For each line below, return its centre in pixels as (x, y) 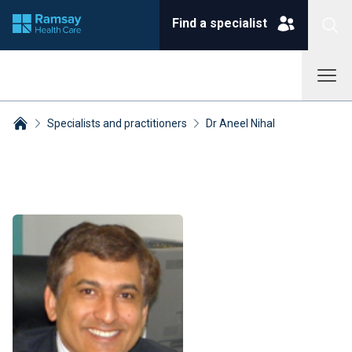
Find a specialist (220, 23)
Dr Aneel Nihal (240, 123)
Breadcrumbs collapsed (77, 141)
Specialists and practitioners (117, 123)
